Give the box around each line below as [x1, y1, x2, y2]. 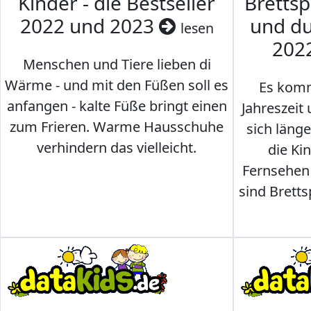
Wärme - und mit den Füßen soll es [5, 76, 228, 95]
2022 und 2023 [19, 12, 159, 40]
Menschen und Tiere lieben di [22, 55, 211, 74]
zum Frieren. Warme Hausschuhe [10, 117, 224, 137]
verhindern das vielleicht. [37, 138, 196, 158]
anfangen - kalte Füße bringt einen [6, 96, 227, 116]
